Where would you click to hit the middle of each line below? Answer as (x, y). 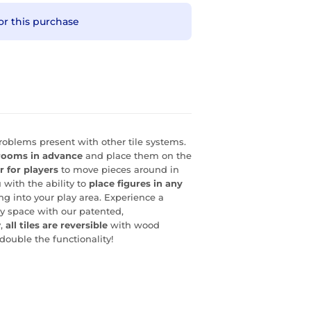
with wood (134, 225)
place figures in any (136, 183)
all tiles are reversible (57, 225)
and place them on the (137, 155)
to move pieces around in (119, 169)
